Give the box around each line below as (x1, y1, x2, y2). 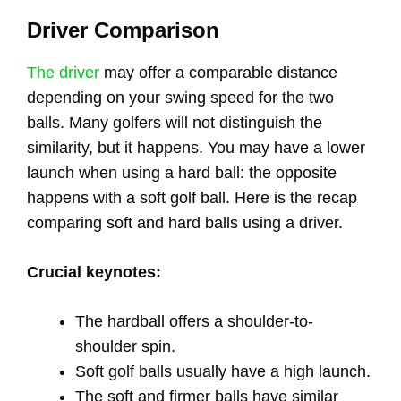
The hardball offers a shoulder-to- (75, 311, 313, 330)
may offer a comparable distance (99, 63, 337, 81)
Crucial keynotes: (27, 262, 161, 281)
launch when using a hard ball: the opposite (27, 163, 337, 182)
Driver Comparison (27, 17, 219, 42)
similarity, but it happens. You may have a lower (27, 138, 365, 157)
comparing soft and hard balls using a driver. (27, 213, 343, 232)
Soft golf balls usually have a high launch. (75, 362, 371, 380)
